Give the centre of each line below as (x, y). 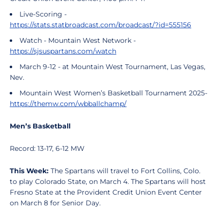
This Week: (30, 171)
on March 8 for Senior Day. (55, 203)
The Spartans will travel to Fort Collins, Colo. (126, 171)
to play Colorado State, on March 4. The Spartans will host (108, 182)
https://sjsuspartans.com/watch (63, 51)
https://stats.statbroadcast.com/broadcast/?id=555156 (100, 25)
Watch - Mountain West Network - (78, 40)
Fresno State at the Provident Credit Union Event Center (106, 192)
